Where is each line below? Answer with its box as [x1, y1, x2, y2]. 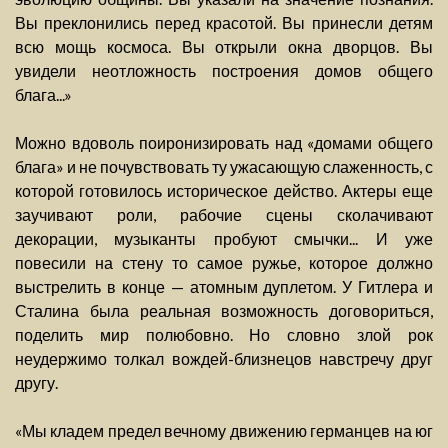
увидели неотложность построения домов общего [15, 61, 433, 81]
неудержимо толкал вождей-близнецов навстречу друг [15, 349, 433, 369]
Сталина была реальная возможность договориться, [15, 301, 433, 321]
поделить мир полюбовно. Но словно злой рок [15, 325, 433, 345]
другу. [15, 373, 58, 393]
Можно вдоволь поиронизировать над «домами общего [15, 133, 433, 153]
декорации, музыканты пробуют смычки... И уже [15, 229, 433, 249]
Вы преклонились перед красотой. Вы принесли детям [15, 13, 433, 33]
